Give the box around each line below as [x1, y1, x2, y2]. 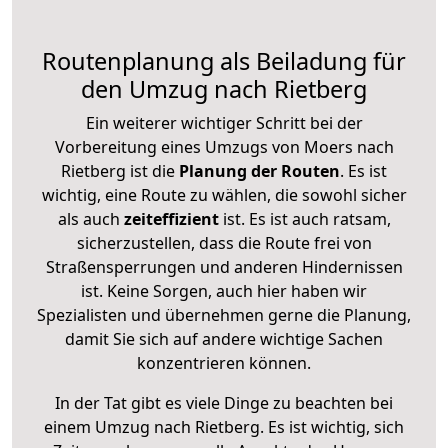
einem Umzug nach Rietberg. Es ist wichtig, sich [44, 415, 404, 438]
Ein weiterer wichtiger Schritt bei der [85, 111, 363, 134]
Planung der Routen [175, 159, 340, 182]
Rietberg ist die [61, 159, 175, 182]
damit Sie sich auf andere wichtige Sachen [65, 327, 383, 350]
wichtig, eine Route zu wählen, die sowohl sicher [41, 183, 407, 206]
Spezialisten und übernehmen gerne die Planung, [37, 303, 411, 326]
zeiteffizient [123, 207, 219, 230]
